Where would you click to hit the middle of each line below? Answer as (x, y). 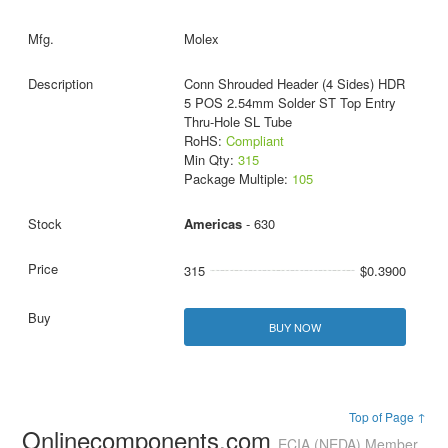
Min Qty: (210, 160)
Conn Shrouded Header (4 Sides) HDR (294, 84)
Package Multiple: (237, 179)
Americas (212, 224)
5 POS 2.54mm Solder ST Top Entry (289, 103)
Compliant (254, 141)
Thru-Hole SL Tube (237, 122)
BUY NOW (294, 326)
